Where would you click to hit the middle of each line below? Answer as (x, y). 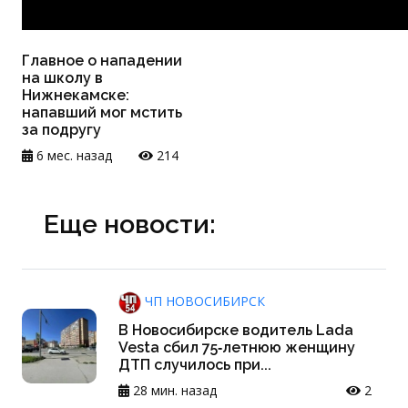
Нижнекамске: (76, 96)
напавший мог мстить (102, 113)
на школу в (62, 78)
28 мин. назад (173, 391)
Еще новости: (130, 224)
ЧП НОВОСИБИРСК (203, 301)
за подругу (61, 130)
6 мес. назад (72, 156)
